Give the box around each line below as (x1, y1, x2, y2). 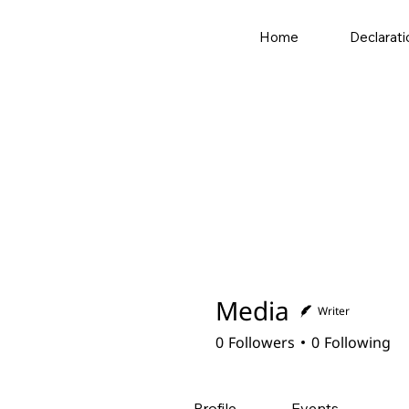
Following (324, 332, 391, 352)
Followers (228, 332, 295, 352)
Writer (318, 303, 350, 319)
